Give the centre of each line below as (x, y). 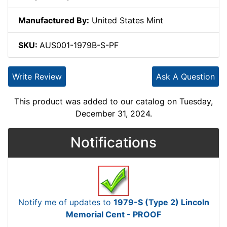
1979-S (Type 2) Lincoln (161, 202)
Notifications (113, 142)
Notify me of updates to (66, 202)
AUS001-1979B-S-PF (79, 45)
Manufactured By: (54, 20)
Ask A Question (185, 76)
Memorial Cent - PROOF (113, 214)
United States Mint (126, 20)
